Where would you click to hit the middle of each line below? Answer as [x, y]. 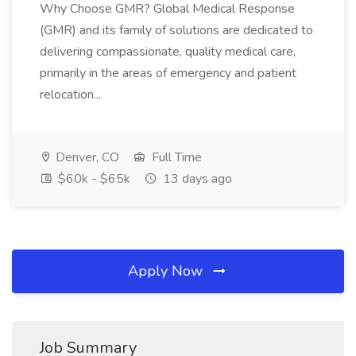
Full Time [175, 157]
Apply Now [167, 271]
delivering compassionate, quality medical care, [168, 52]
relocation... [72, 95]
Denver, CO [86, 157]
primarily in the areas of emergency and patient [168, 73]
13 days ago [196, 179]
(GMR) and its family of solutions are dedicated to [176, 30]
